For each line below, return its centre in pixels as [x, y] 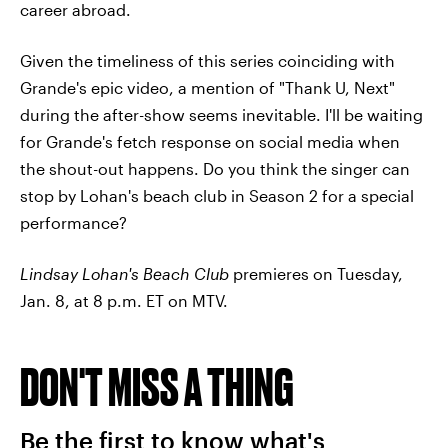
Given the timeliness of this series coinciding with [207, 60]
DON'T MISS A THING [157, 386]
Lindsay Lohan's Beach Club [126, 273]
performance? [73, 222]
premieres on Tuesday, [318, 273]
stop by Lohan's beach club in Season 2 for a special [217, 195]
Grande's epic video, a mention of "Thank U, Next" [207, 87]
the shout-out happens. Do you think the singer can [215, 168]
